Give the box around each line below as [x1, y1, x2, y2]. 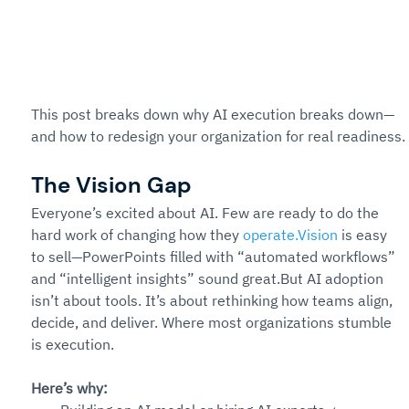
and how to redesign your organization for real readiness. [31, 127, 405, 145]
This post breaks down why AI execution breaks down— [31, 105, 394, 123]
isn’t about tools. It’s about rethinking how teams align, [31, 291, 396, 309]
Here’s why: [31, 379, 108, 397]
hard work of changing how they [31, 225, 243, 244]
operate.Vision [243, 225, 338, 244]
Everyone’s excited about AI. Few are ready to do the [31, 204, 383, 222]
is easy [338, 225, 391, 244]
